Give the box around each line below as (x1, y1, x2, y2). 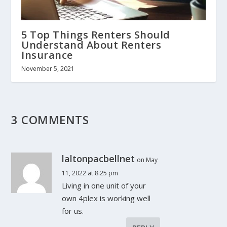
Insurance (21, 48, 73, 62)
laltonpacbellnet (62, 153, 135, 165)
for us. (62, 206, 84, 216)
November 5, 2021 (21, 64, 75, 73)
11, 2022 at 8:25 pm (62, 169, 119, 178)
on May (137, 156, 158, 165)
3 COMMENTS (11, 112, 89, 128)
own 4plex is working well (62, 193, 151, 204)
